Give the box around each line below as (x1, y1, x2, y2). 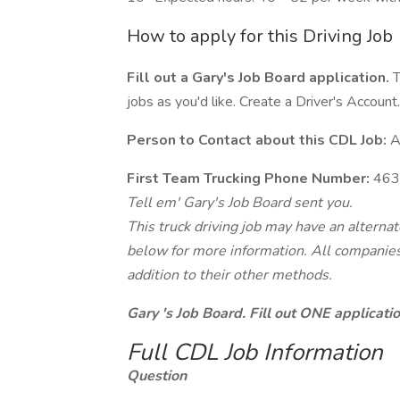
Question (127, 366, 187, 386)
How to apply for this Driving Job (127, 24, 393, 48)
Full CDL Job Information (127, 337, 383, 368)
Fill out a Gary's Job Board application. (127, 68, 389, 87)
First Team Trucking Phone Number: (127, 169, 370, 188)
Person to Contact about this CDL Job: (127, 130, 387, 150)
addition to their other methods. (127, 265, 332, 285)
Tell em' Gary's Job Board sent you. (127, 193, 353, 212)
